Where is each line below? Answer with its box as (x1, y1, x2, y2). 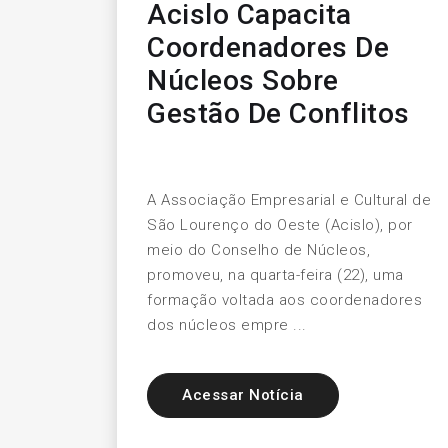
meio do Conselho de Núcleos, (147, 241, 370, 260)
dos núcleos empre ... (147, 316, 307, 335)
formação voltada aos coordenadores (147, 291, 422, 310)
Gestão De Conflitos (147, 97, 410, 131)
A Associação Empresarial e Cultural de (147, 191, 431, 210)
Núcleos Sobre (147, 64, 339, 98)
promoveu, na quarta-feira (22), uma (147, 266, 404, 285)
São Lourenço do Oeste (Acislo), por (147, 216, 413, 235)
